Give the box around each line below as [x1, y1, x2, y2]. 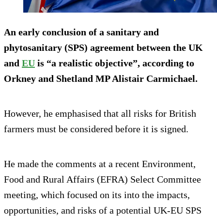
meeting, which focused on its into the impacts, [4, 189, 190, 200]
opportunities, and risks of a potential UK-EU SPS [4, 204, 201, 216]
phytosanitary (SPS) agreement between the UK [4, 42, 203, 53]
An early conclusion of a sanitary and [4, 26, 159, 37]
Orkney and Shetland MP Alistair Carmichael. [4, 73, 198, 84]
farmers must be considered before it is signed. [4, 123, 188, 134]
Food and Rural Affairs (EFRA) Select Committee [4, 173, 201, 185]
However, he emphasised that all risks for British [4, 108, 196, 119]
